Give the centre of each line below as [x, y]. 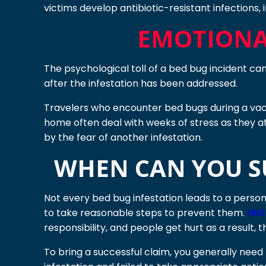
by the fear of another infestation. [123, 138]
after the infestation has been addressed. [142, 84]
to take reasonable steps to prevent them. [145, 213]
